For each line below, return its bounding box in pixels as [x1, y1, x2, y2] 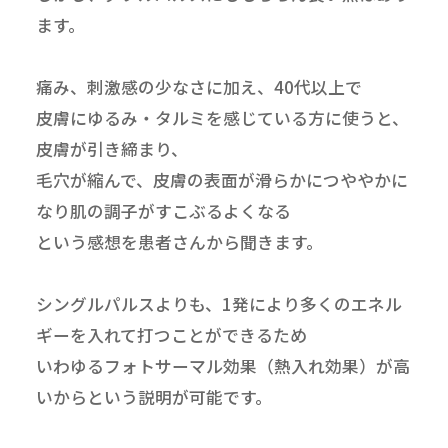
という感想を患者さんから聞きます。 [35, 230, 323, 255]
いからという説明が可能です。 [35, 385, 272, 410]
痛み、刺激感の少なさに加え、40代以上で [35, 75, 362, 100]
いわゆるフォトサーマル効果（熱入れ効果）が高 [35, 354, 410, 379]
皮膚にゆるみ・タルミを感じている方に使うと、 [35, 106, 409, 131]
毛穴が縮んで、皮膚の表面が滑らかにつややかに [35, 168, 408, 193]
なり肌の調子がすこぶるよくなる [35, 199, 291, 224]
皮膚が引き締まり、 [35, 137, 188, 162]
